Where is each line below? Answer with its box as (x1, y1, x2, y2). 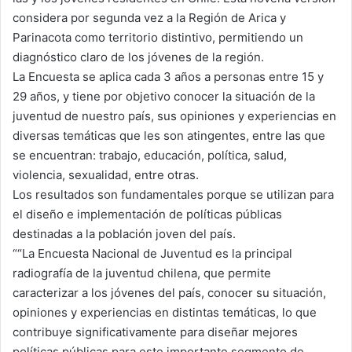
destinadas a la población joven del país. (13, 226, 236, 242)
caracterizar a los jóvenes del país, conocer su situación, (13, 285, 326, 301)
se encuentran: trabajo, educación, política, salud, (13, 148, 287, 163)
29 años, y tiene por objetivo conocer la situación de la (13, 89, 315, 104)
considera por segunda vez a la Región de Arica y (13, 10, 286, 26)
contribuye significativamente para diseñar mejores (13, 324, 298, 340)
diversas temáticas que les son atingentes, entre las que (13, 128, 325, 144)
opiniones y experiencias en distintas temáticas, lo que (13, 305, 317, 321)
